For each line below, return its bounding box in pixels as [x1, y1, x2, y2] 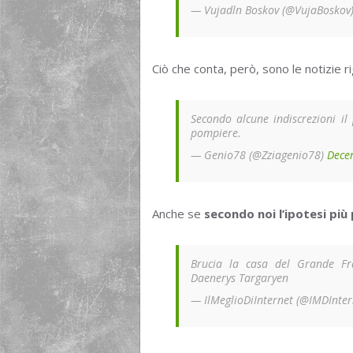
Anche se [152, 206, 204, 222]
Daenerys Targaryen [191, 270, 288, 286]
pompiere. [191, 125, 241, 141]
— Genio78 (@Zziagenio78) [191, 147, 327, 163]
